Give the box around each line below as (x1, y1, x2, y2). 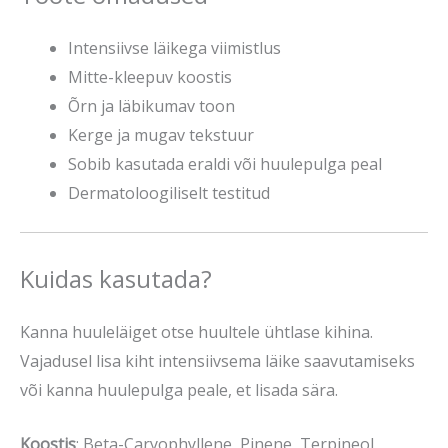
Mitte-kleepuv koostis (68, 65, 232, 88)
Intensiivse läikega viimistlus (68, 36, 281, 59)
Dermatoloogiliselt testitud (68, 181, 270, 204)
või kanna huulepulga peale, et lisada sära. (20, 378, 338, 401)
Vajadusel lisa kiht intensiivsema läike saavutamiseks (20, 349, 415, 372)
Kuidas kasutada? (20, 261, 212, 295)
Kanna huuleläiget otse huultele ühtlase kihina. (20, 320, 373, 343)
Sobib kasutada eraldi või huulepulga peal (68, 152, 382, 175)
